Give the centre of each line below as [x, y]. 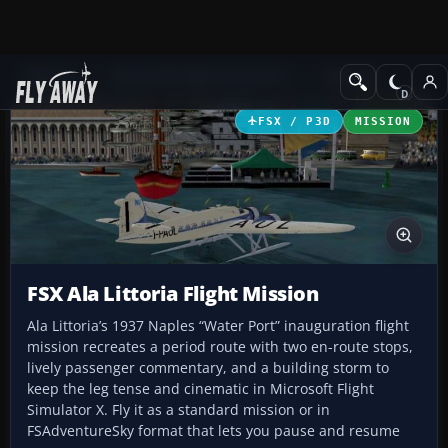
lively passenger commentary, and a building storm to [208, 368]
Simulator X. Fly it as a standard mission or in [178, 410]
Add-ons [50, 76]
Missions [351, 76]
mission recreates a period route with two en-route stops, [220, 347]
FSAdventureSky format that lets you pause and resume [213, 431]
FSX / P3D [294, 120]
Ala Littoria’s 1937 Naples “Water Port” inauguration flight [218, 326]
